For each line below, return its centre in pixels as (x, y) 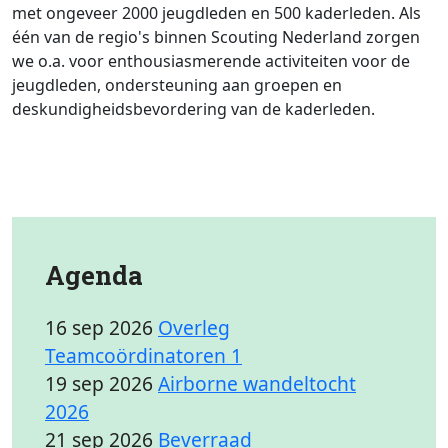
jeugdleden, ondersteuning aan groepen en (177, 84)
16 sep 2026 (99, 327)
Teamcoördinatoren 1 (143, 355)
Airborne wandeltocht (257, 383)
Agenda (94, 274)
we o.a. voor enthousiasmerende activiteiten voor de (211, 60)
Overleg (194, 327)
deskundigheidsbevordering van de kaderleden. (193, 108)
